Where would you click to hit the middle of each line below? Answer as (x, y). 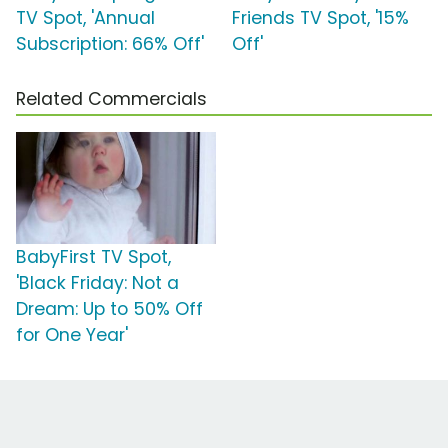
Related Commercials (111, 99)
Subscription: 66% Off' (110, 44)
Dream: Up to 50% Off (109, 309)
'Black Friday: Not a (97, 283)
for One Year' (72, 335)
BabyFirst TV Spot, (93, 257)
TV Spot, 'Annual (85, 18)
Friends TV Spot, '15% (320, 18)
